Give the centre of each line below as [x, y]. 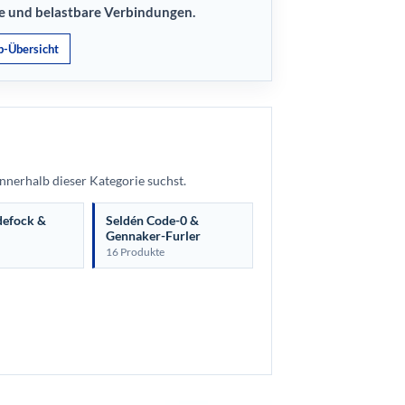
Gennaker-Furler [154, 235]
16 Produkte [136, 252]
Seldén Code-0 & [153, 220]
